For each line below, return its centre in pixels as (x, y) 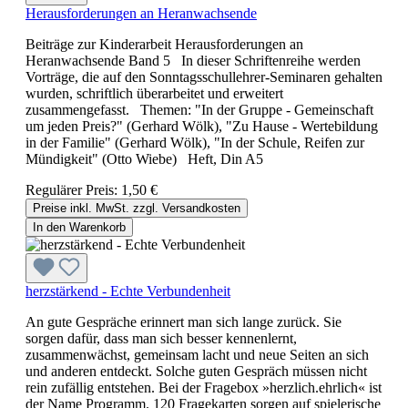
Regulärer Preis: (73, 189)
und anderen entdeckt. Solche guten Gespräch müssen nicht (196, 371)
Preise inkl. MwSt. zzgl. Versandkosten (137, 208)
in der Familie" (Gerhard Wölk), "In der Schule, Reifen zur (195, 142)
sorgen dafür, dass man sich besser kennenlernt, (161, 338)
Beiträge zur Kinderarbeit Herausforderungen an (164, 44)
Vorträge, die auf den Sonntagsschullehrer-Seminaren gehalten (204, 76)
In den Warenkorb (79, 227)
